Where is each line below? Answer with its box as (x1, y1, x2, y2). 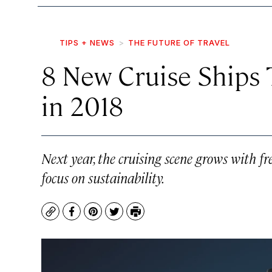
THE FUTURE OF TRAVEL (128, 38, 230, 47)
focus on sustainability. (41, 168, 165, 186)
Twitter (113, 210, 149, 225)
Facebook (70, 210, 117, 225)
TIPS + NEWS (59, 38, 115, 47)
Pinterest (92, 210, 137, 225)
